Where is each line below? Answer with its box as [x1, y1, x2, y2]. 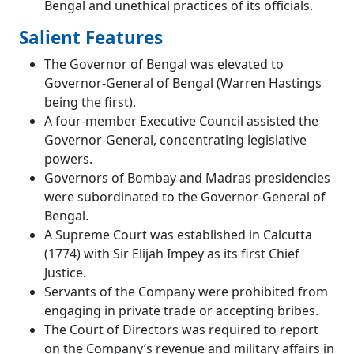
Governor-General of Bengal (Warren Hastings [44, 74, 322, 92]
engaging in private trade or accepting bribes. [44, 302, 318, 320]
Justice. [44, 264, 86, 282]
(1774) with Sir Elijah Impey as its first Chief [44, 245, 299, 263]
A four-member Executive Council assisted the [44, 112, 318, 130]
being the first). [44, 93, 136, 111]
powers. [44, 150, 92, 168]
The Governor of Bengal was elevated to [44, 55, 284, 73]
